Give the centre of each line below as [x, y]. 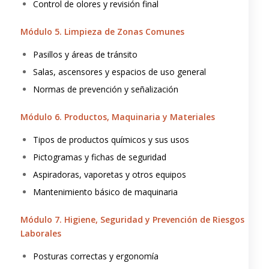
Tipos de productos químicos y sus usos [111, 139]
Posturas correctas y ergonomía [95, 256]
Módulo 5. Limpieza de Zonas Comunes [102, 31]
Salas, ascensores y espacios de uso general [119, 71]
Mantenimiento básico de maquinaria [105, 192]
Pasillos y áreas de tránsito [85, 54]
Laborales [41, 233]
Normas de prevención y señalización [105, 89]
